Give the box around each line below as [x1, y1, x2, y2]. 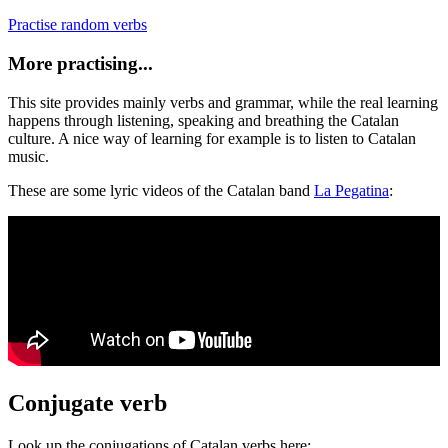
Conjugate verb [8, 389, 167, 416]
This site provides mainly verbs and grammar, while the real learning [8, 93, 438, 111]
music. [8, 147, 49, 165]
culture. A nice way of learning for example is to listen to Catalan [8, 129, 416, 147]
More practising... [8, 53, 153, 75]
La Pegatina [314, 181, 389, 199]
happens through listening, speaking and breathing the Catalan [8, 111, 399, 129]
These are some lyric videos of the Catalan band [8, 181, 314, 199]
